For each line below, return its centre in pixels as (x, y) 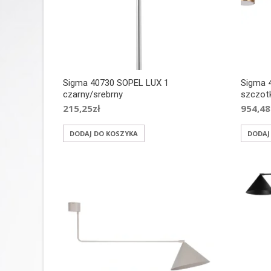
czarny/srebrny (93, 95)
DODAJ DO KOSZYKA (104, 134)
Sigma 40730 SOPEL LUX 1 (116, 83)
